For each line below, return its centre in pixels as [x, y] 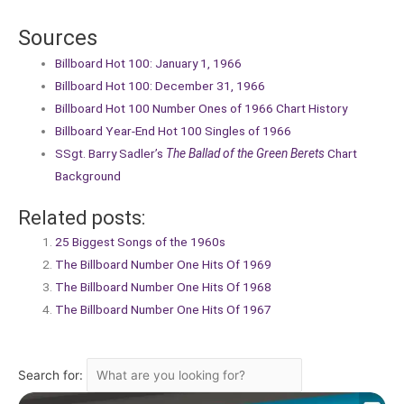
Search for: [52, 376]
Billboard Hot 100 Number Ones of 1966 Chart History [202, 108]
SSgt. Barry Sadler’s [111, 153]
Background [88, 175]
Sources [58, 37]
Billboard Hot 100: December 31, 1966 [161, 85]
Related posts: [82, 218]
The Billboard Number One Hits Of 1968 [164, 287]
